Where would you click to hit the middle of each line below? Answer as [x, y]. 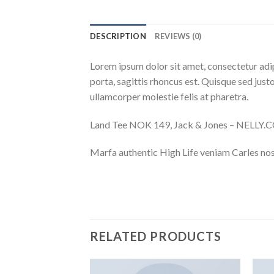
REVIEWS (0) [178, 36]
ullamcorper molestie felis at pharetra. [169, 96]
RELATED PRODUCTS [156, 236]
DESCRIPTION [118, 36]
